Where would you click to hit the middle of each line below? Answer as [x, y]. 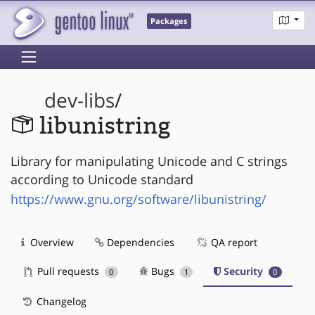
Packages [169, 21]
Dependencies [139, 242]
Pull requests [68, 271]
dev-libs [80, 101]
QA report [233, 242]
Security [244, 271]
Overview [51, 242]
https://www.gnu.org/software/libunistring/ [139, 199]
